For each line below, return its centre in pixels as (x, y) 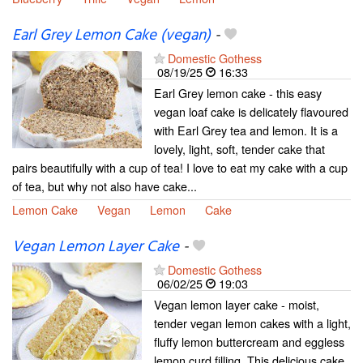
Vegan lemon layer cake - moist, (237, 304)
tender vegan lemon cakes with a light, (252, 322)
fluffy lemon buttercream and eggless (249, 341)
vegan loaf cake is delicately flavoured (251, 111)
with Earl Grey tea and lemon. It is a (246, 130)
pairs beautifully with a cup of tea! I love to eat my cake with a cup (180, 167)
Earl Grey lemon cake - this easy (238, 92)
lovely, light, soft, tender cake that (239, 148)
